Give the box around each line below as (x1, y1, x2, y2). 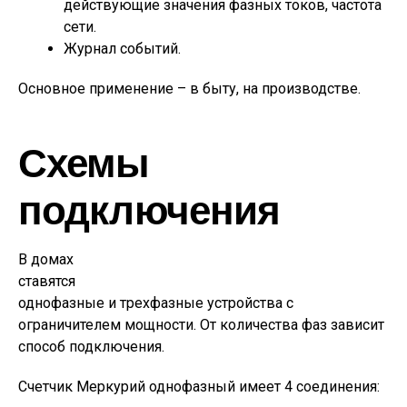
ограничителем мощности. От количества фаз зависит (18, 316, 384, 333)
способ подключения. (18, 338, 164, 355)
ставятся (18, 273, 75, 290)
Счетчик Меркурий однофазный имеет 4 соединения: (18, 378, 380, 395)
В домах (18, 251, 74, 268)
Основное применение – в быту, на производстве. (18, 80, 361, 97)
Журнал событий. (64, 40, 181, 57)
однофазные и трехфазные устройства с (18, 294, 293, 312)
